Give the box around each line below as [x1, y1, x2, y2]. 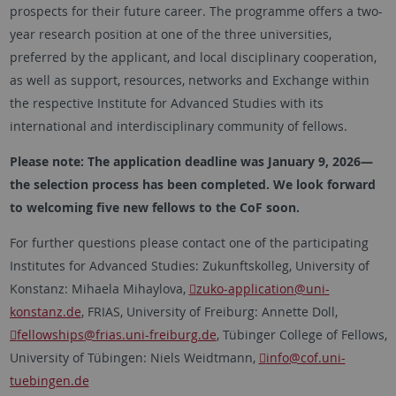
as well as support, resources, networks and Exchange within [9, 71, 369, 88]
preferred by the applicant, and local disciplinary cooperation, [9, 48, 377, 65]
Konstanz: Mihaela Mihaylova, [9, 279, 189, 297]
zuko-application [195, 279, 294, 297]
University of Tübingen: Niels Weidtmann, [9, 348, 259, 366]
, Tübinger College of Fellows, [216, 325, 387, 343]
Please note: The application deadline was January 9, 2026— [9, 152, 373, 170]
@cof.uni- [288, 348, 346, 366]
